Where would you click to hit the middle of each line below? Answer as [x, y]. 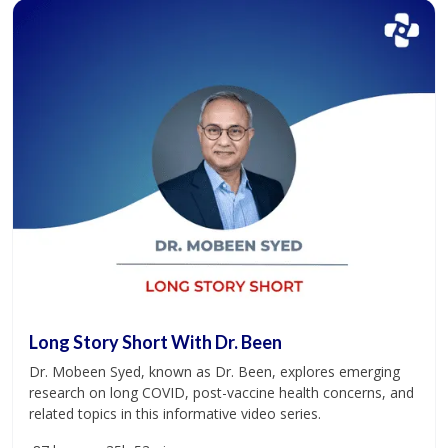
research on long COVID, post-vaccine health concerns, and [221, 392]
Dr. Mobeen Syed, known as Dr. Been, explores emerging [214, 371]
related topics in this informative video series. [175, 413]
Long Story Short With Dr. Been [155, 341]
